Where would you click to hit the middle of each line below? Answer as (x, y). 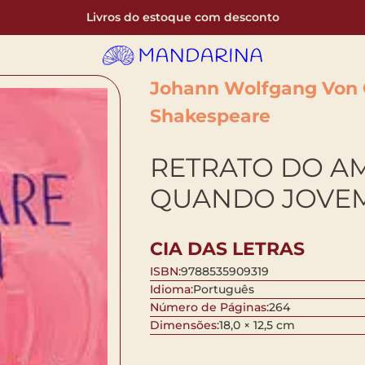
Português (223, 290)
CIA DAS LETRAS (227, 249)
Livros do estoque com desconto (182, 17)
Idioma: (171, 290)
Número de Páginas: (209, 308)
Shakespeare (210, 116)
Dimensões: (184, 325)
